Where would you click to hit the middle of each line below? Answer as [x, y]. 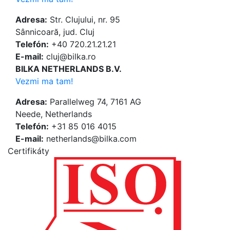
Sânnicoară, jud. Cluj [55, 32]
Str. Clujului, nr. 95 [84, 20]
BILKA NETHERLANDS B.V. [69, 69]
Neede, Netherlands [54, 114]
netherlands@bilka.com [90, 139]
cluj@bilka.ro [70, 57]
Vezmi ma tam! [44, 81]
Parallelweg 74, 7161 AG [94, 102]
